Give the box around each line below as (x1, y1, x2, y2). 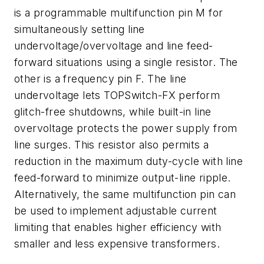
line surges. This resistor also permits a (14, 138, 209, 151)
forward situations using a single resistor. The (14, 55, 238, 68)
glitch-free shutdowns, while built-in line (14, 105, 212, 118)
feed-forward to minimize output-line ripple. (14, 171, 231, 184)
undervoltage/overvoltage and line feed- (14, 39, 213, 52)
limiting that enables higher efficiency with (14, 220, 222, 233)
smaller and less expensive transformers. (14, 237, 220, 250)
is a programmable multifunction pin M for (14, 6, 223, 19)
